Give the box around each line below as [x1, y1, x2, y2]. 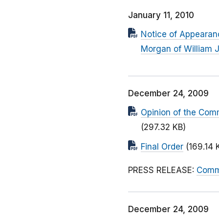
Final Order [141, 142, 183, 152]
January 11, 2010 [128, 10, 194, 21]
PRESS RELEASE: [128, 165, 197, 175]
